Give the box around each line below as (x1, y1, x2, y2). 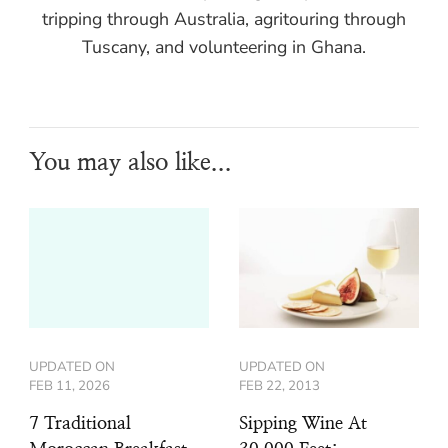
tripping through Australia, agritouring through (42, 6, 406, 31)
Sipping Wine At (239, 415, 367, 434)
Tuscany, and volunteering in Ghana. (82, 34, 366, 59)
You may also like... (29, 150, 232, 176)
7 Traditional (29, 415, 131, 434)
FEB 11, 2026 (29, 377, 110, 396)
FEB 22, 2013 (239, 377, 320, 396)
